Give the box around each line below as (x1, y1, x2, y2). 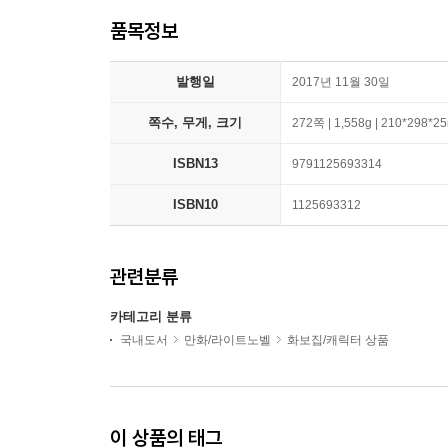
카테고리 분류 (110, 309, 192, 325)
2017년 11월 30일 (292, 75, 390, 90)
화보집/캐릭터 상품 (287, 333, 389, 348)
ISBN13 (172, 156, 218, 172)
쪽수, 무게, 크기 (148, 115, 242, 131)
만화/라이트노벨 (184, 333, 271, 348)
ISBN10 (172, 197, 218, 213)
